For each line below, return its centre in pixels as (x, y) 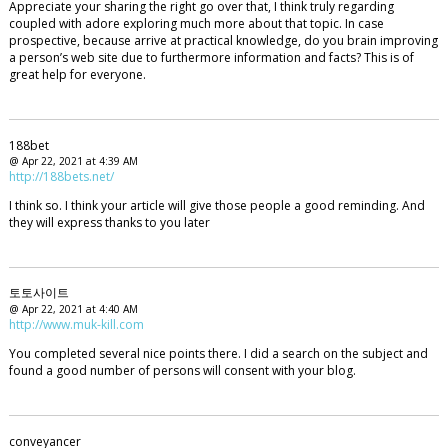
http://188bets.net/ (61, 176)
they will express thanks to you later (109, 222)
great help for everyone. (77, 74)
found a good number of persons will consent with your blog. (182, 371)
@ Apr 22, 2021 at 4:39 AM (73, 160)
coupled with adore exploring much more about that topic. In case (196, 23)
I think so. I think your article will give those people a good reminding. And (216, 205)
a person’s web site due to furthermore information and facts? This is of (211, 57)
